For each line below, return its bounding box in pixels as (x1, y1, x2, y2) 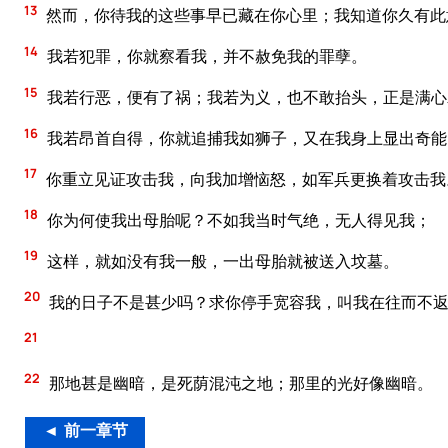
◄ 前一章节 (42, 424, 128, 441)
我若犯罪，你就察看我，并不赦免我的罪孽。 (44, 45, 367, 68)
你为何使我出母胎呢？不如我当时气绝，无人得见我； (44, 208, 431, 231)
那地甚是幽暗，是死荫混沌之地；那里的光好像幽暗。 (46, 372, 433, 395)
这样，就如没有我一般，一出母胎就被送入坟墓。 (44, 249, 399, 272)
